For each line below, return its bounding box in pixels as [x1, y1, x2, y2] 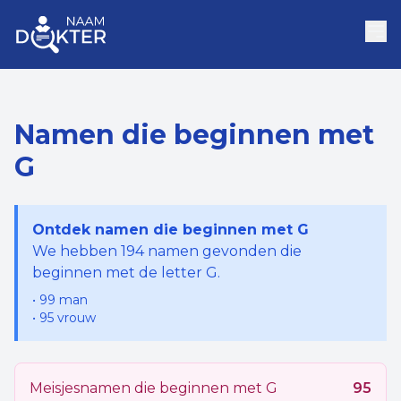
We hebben [32, 243, 121, 260]
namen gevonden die [144, 243, 302, 260]
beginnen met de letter [32, 264, 206, 281]
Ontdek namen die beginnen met [32, 221, 297, 238]
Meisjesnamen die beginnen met [30, 380, 266, 397]
